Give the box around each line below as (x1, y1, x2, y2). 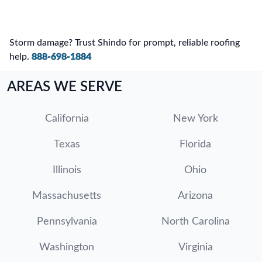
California (44, 113, 89, 124)
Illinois (52, 164, 81, 175)
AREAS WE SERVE (7, 80, 122, 94)
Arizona (178, 190, 213, 201)
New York (173, 113, 218, 124)
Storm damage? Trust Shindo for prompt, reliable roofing (9, 37, 240, 47)
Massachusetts (32, 190, 101, 201)
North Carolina (161, 216, 230, 227)
